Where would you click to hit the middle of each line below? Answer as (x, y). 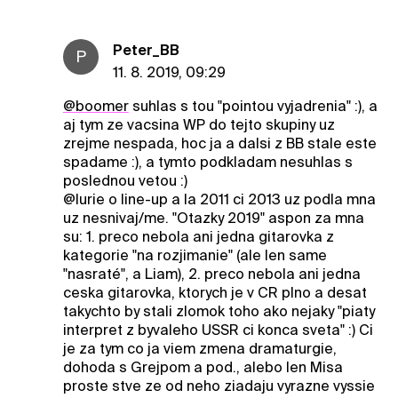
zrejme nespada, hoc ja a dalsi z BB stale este (219, 143)
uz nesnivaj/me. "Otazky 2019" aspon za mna (213, 218)
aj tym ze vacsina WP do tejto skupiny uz (199, 124)
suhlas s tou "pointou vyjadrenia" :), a (253, 106)
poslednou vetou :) (125, 180)
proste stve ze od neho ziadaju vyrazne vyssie (219, 386)
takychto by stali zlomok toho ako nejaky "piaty (219, 311)
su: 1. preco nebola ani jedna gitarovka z (198, 236)
